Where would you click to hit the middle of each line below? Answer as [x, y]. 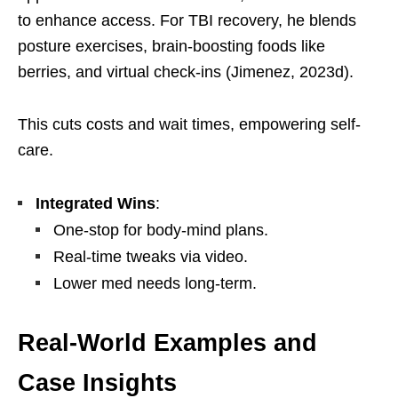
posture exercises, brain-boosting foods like [171, 47]
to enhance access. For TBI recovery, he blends [187, 21]
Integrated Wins [96, 204]
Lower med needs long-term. [155, 284]
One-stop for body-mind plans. [161, 231]
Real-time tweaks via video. [151, 257]
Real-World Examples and [167, 343]
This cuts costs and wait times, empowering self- [189, 125]
